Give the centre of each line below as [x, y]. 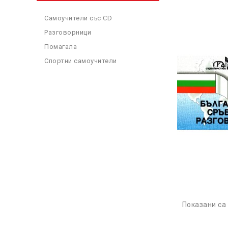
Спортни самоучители [81, 61]
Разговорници [68, 32]
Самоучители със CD [78, 18]
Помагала [61, 47]
